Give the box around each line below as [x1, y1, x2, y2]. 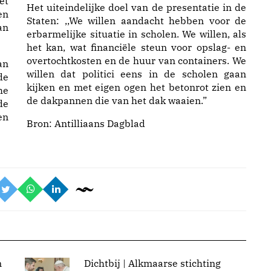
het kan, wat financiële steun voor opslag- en [27, 41, 246, 53]
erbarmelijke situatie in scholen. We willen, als [27, 28, 246, 40]
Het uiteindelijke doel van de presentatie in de [27, 1, 246, 13]
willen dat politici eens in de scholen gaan [27, 68, 246, 80]
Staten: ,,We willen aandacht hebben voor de [27, 15, 246, 27]
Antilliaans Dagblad [54, 117, 145, 129]
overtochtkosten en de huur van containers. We [27, 54, 246, 67]
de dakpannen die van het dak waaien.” [27, 94, 207, 106]
